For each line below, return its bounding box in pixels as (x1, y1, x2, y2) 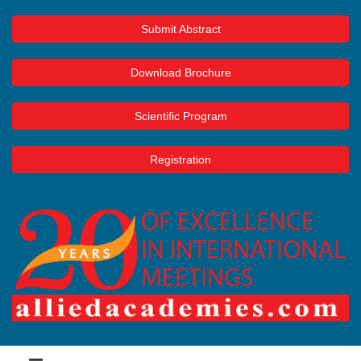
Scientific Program (134, 110, 227, 122)
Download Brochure (130, 66, 231, 79)
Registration (150, 153, 211, 166)
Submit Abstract (140, 23, 221, 35)
